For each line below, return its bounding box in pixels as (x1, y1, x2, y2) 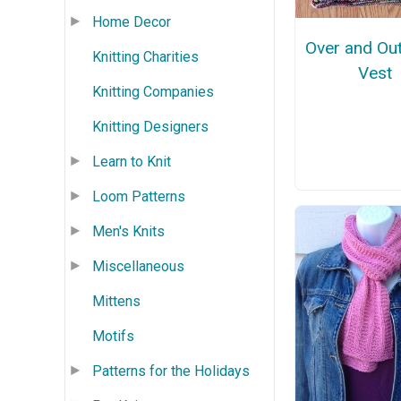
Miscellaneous (92, 257, 184, 275)
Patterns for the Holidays (92, 362, 250, 380)
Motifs (92, 327, 134, 345)
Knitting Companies (92, 82, 214, 100)
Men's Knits (92, 222, 165, 240)
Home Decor (92, 13, 171, 30)
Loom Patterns (92, 187, 185, 205)
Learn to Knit (92, 152, 171, 170)
